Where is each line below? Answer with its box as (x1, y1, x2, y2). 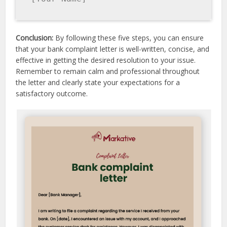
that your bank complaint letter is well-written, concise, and (16, 44, 210, 54)
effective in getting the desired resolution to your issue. (16, 55, 196, 65)
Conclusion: (16, 33, 56, 43)
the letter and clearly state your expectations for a (16, 78, 180, 88)
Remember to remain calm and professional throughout (16, 66, 200, 77)
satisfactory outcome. (16, 89, 88, 99)
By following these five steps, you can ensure (55, 33, 204, 43)
